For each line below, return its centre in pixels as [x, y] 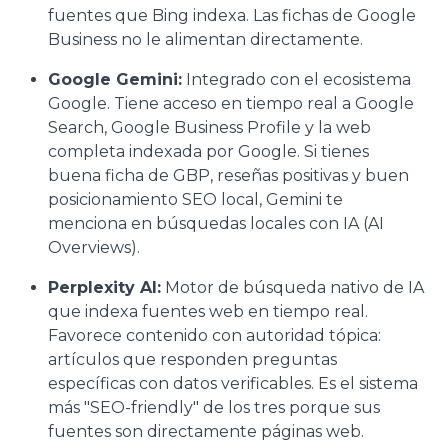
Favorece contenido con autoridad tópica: [214, 335]
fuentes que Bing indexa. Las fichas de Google [232, 15]
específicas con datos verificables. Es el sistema [233, 383]
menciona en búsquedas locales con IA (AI [216, 223]
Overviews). [94, 247]
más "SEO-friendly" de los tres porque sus [214, 407]
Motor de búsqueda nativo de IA [292, 287]
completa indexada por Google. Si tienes [208, 151]
